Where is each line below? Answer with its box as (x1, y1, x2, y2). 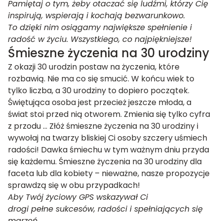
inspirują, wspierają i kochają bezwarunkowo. (8, 10, 185, 21)
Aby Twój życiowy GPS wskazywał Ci (8, 191, 148, 203)
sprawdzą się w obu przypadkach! (8, 180, 140, 191)
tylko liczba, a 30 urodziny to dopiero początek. (8, 85, 189, 96)
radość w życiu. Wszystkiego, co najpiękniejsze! (8, 34, 192, 45)
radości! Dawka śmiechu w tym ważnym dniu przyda (8, 144, 209, 155)
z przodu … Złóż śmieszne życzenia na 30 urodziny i (8, 120, 198, 132)
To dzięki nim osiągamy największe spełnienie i (8, 22, 192, 33)
